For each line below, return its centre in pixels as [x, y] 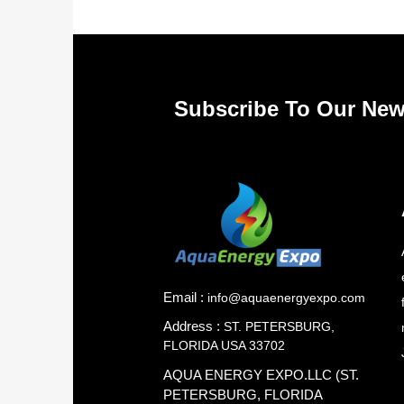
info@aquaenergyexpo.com [286, 298]
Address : [193, 326]
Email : [183, 297]
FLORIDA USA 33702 [224, 346]
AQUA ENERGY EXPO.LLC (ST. [261, 375]
